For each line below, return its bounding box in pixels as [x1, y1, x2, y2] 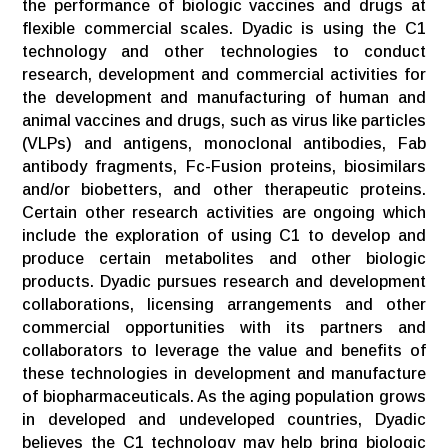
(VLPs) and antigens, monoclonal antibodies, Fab [22, 134, 426, 152]
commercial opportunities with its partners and [22, 318, 426, 336]
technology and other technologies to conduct [22, 42, 426, 60]
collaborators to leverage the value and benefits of [22, 341, 426, 359]
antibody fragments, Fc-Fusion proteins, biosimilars [22, 157, 426, 175]
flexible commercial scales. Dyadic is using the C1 [22, 19, 426, 37]
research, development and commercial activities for [22, 65, 426, 83]
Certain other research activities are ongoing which [22, 203, 426, 221]
